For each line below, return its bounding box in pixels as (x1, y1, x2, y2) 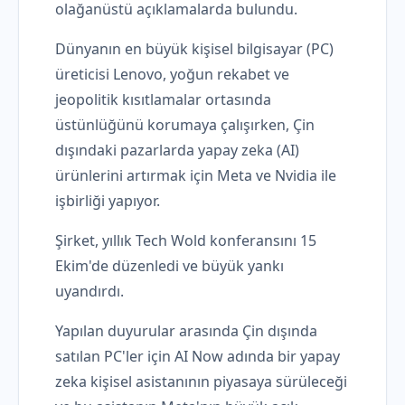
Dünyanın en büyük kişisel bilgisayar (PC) (55, 39, 334, 60)
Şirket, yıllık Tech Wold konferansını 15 (55, 231, 316, 251)
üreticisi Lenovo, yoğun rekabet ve (55, 64, 289, 85)
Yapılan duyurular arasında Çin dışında (55, 321, 317, 342)
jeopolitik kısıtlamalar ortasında (55, 89, 271, 110)
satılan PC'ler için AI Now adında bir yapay (55, 346, 340, 367)
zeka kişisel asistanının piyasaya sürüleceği (55, 372, 347, 392)
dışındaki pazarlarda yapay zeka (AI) (55, 140, 299, 161)
